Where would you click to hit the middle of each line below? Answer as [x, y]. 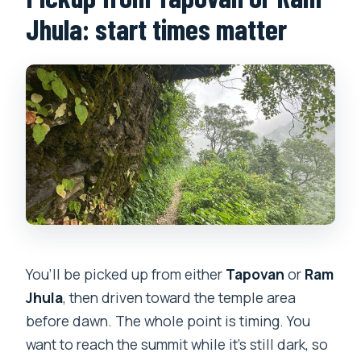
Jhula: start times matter [157, 29]
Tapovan [255, 274]
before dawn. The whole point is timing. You [168, 320]
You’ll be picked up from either [126, 274]
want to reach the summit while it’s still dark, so [177, 344]
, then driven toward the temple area [180, 297]
